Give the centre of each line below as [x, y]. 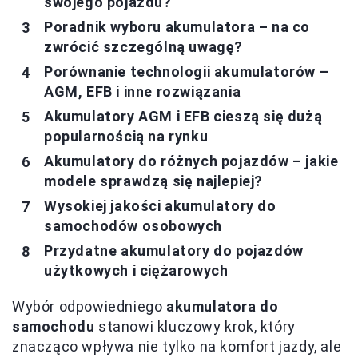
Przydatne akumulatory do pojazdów [174, 251]
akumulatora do [223, 306]
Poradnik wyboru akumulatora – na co [177, 27]
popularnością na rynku [126, 136]
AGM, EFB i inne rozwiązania [143, 91]
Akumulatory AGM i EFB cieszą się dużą [183, 116]
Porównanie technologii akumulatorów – [187, 72]
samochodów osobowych [133, 226]
